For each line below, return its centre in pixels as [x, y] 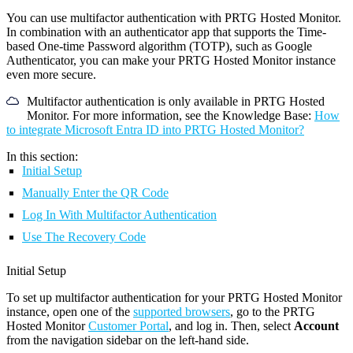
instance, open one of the [70, 312]
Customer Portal [128, 326]
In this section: [42, 157]
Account [316, 326]
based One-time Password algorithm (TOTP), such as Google [159, 46]
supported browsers [182, 312]
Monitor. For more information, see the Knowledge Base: [169, 116]
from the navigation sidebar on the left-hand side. [128, 340]
